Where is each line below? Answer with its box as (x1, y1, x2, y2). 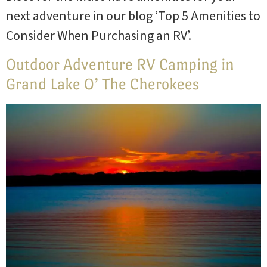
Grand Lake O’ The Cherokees (6, 74, 199, 93)
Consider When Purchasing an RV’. (6, 26, 191, 46)
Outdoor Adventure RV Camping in (6, 55, 234, 73)
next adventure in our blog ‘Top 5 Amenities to (6, 7, 260, 26)
